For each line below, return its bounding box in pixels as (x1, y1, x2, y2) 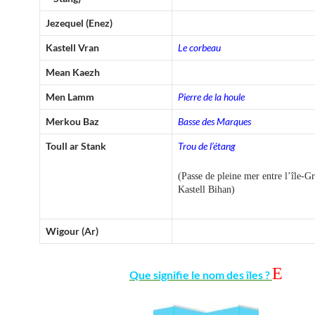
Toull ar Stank (46, 139, 106, 152)
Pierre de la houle (178, 90, 245, 103)
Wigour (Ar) (46, 224, 98, 237)
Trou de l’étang (178, 139, 236, 152)
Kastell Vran (46, 41, 99, 53)
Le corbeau (178, 41, 221, 53)
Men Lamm (46, 90, 94, 103)
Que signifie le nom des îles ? (129, 267, 272, 281)
